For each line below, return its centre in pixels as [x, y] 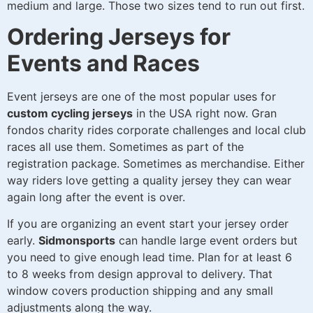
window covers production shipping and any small [140, 291]
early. [23, 241]
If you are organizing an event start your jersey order [148, 224]
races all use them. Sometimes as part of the [125, 147]
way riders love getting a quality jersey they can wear [149, 181]
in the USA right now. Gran [205, 114]
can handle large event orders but [206, 241]
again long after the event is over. [96, 197]
